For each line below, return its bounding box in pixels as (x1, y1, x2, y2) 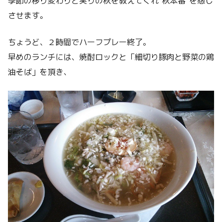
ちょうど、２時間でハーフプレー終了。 (8, 35, 151, 48)
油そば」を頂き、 (8, 65, 71, 77)
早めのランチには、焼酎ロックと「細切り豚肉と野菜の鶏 (8, 50, 214, 62)
